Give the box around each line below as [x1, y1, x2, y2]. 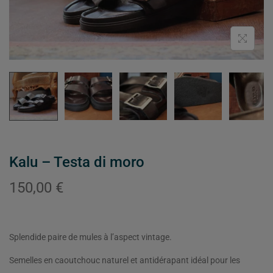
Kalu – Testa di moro [9, 153, 144, 171]
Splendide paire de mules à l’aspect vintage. [9, 232, 172, 242]
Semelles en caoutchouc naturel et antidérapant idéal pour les [9, 255, 240, 265]
